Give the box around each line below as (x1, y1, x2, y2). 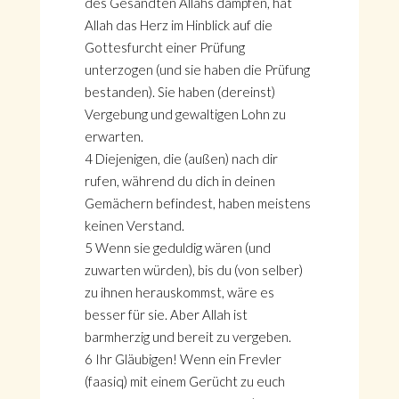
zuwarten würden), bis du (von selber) (84, 262, 303, 278)
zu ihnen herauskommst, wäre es (84, 284, 274, 300)
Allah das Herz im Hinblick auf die (84, 17, 273, 33)
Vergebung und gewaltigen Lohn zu (84, 106, 286, 122)
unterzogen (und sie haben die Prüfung (84, 61, 310, 77)
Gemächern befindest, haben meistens (84, 195, 311, 211)
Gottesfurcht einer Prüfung (84, 39, 245, 55)
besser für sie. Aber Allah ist (84, 306, 248, 322)
